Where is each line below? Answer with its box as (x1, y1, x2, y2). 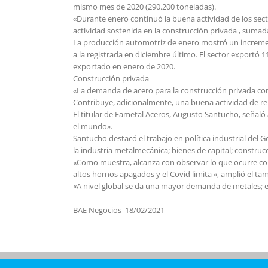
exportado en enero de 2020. (73, 60, 175, 72)
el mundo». (73, 120, 112, 132)
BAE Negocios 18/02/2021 (73, 204, 165, 215)
